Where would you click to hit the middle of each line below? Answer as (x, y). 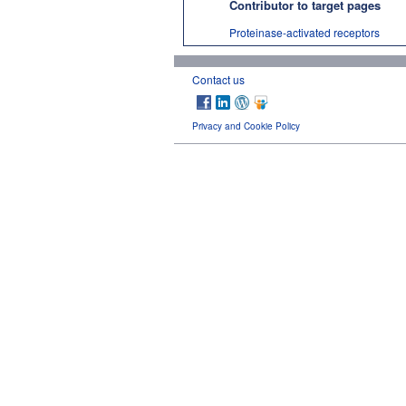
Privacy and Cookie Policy (246, 126)
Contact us (218, 79)
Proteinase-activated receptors (304, 32)
